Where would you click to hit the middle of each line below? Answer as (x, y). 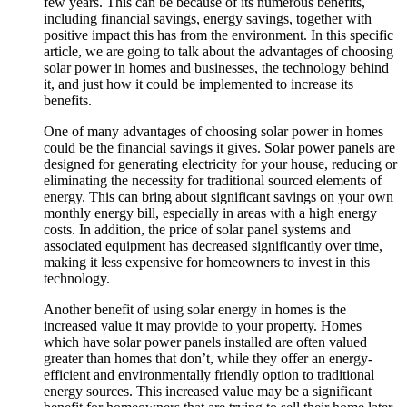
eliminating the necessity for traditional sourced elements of (213, 180)
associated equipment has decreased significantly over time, (213, 245)
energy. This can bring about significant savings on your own (218, 196)
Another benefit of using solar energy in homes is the (195, 309)
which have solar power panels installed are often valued (205, 342)
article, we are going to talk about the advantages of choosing (218, 51)
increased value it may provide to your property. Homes (203, 325)
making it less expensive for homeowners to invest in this (207, 262)
